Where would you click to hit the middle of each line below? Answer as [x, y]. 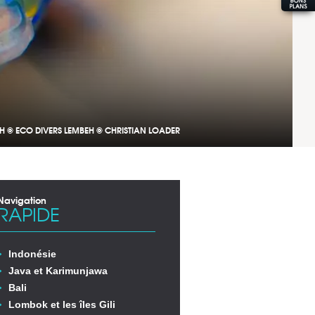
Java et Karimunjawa [58, 271]
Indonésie [32, 254]
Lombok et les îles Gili [62, 304]
